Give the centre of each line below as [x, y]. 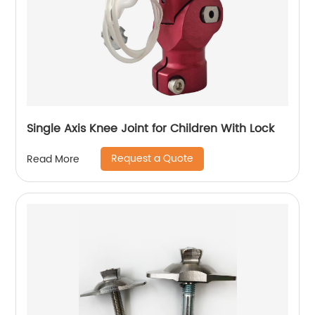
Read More [53, 159]
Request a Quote [153, 159]
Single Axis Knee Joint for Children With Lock [151, 129]
